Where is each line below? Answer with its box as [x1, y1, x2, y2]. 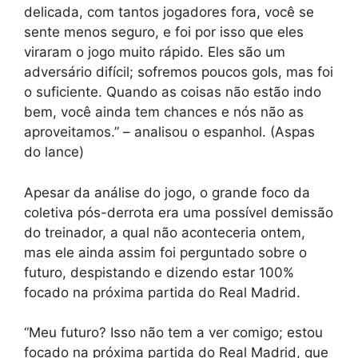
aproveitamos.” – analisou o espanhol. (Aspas [24, 124, 315, 141]
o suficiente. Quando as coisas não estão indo [24, 84, 321, 101]
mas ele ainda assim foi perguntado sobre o [24, 244, 307, 261]
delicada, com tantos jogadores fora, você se [24, 4, 314, 21]
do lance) [24, 144, 84, 161]
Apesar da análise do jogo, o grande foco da [24, 184, 310, 201]
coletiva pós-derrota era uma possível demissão [24, 204, 333, 221]
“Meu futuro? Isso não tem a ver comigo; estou [24, 324, 323, 341]
